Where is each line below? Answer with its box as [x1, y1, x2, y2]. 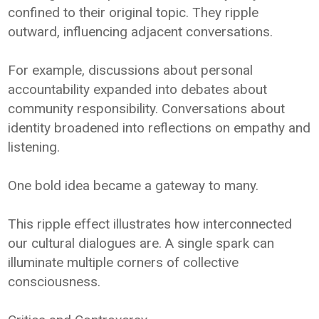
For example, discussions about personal [8, 61, 253, 78]
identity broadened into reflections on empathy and [8, 119, 311, 136]
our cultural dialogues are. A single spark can [8, 234, 275, 251]
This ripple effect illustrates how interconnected [8, 215, 293, 232]
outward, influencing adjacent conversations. [8, 23, 273, 40]
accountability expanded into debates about [8, 80, 268, 98]
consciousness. [8, 273, 101, 290]
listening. [8, 138, 61, 155]
